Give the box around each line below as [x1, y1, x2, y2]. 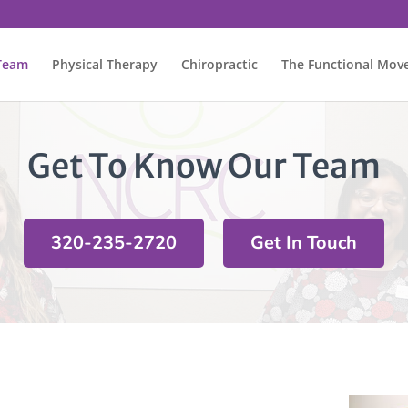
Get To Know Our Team [27, 145, 381, 187]
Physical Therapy [52, 56, 158, 73]
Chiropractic [181, 56, 258, 73]
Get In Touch [250, 229, 357, 255]
